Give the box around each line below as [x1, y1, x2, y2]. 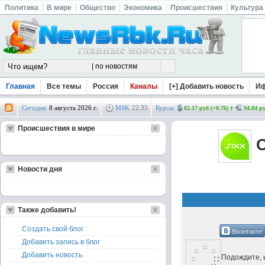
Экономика [124, 4, 162, 12]
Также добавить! [18, 206, 76, 214]
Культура [231, 4, 263, 12]
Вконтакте [232, 226, 262, 235]
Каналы [130, 82, 157, 91]
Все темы [47, 82, 81, 91]
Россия [93, 82, 118, 91]
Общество [80, 4, 115, 12]
